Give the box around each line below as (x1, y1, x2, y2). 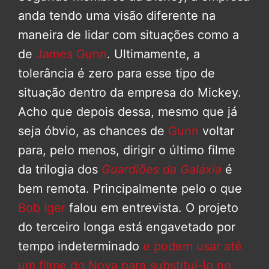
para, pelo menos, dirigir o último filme (18, 143, 235, 158)
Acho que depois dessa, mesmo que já (18, 104, 237, 119)
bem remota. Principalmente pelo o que (18, 181, 242, 196)
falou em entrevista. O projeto (65, 201, 238, 216)
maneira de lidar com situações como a (18, 28, 239, 43)
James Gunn (36, 47, 107, 62)
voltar (199, 124, 234, 139)
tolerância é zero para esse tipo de (18, 66, 215, 81)
